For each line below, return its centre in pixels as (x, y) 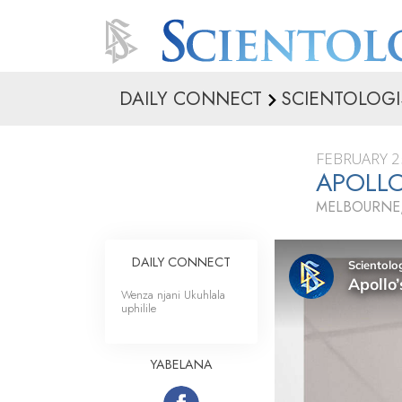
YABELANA (181, 364)
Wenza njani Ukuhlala (173, 295)
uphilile (139, 308)
